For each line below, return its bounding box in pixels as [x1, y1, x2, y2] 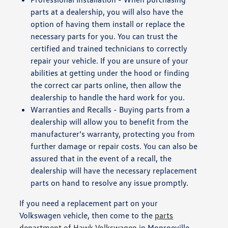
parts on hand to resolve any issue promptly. [31, 177, 189, 188]
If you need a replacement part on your [19, 197, 158, 208]
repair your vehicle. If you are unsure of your [31, 55, 189, 66]
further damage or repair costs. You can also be [31, 140, 198, 151]
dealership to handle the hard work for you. [31, 92, 185, 102]
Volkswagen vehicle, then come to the [19, 210, 155, 220]
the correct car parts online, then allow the [31, 79, 182, 90]
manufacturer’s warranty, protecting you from [31, 128, 195, 139]
